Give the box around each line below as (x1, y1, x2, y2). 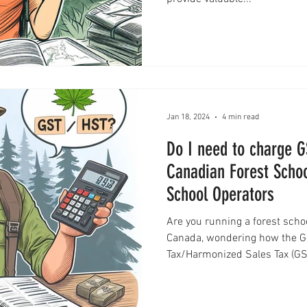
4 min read (222, 112, 259, 122)
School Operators (167, 182, 274, 206)
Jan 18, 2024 (167, 112, 210, 122)
